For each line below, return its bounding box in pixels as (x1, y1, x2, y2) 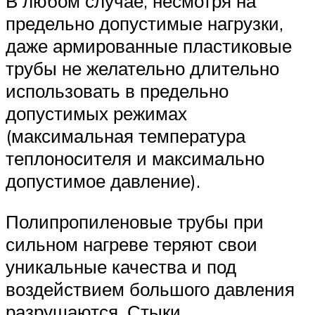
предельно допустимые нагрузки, (6, 12, 283, 35)
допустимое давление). (6, 169, 200, 193)
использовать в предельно (6, 79, 229, 103)
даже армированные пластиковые (6, 34, 292, 58)
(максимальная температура (6, 124, 245, 148)
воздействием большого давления (6, 278, 295, 301)
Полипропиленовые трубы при (6, 210, 264, 233)
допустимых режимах (6, 102, 187, 125)
